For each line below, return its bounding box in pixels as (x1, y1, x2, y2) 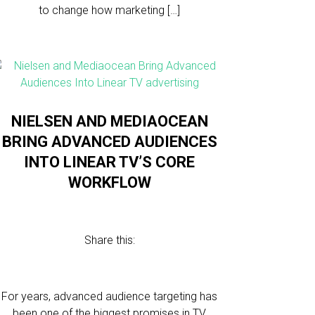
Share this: (84, 233, 135, 247)
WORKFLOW (67, 174, 151, 191)
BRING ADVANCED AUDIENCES (1, 133, 217, 150)
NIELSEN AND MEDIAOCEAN (11, 112, 208, 130)
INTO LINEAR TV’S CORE (24, 153, 195, 171)
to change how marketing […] (39, 4, 181, 17)
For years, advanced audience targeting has (1, 290, 218, 303)
